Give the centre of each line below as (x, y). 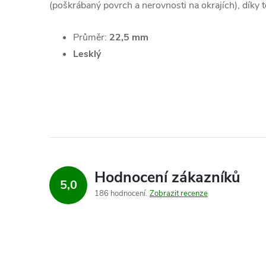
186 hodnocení (121, 193)
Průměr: (90, 37)
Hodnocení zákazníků (167, 177)
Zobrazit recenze (179, 193)
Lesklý (87, 54)
